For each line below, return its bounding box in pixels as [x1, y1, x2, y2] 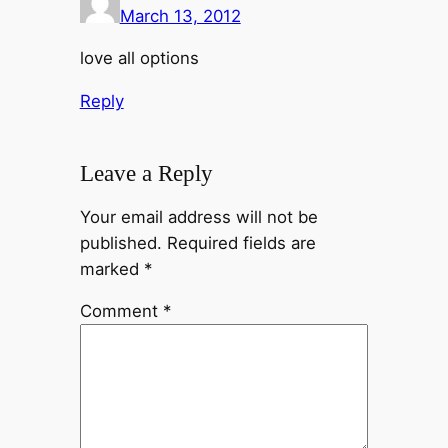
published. [79, 232, 162, 253]
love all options [79, 48, 199, 69]
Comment [79, 301, 163, 322]
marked [79, 258, 144, 279]
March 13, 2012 [119, 5, 241, 26]
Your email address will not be [79, 206, 318, 227]
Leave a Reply [79, 159, 213, 186]
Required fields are [166, 232, 316, 253]
